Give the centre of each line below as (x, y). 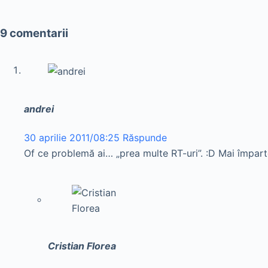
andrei (39, 109)
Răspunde (145, 137)
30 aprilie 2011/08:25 (72, 137)
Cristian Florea (82, 246)
